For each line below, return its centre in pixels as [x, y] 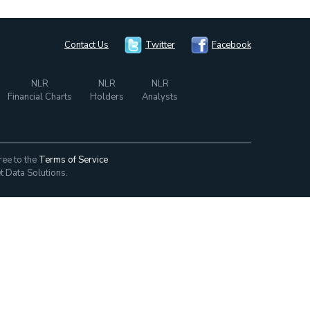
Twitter [160, 45]
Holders [107, 97]
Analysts [160, 97]
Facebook [231, 45]
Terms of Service [73, 160]
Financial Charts [40, 97]
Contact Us [86, 45]
